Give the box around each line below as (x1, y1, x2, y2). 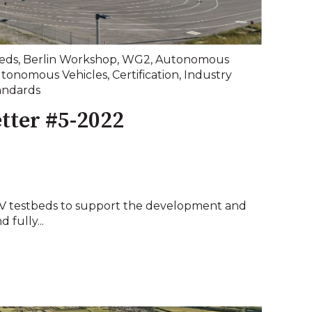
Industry (184, 68, 232, 81)
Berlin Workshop (23, 52, 117, 66)
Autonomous (155, 52, 229, 66)
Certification (112, 68, 179, 81)
